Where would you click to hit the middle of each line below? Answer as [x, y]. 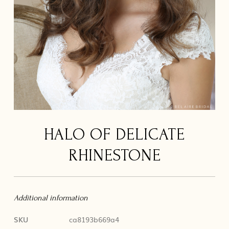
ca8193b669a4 [94, 219]
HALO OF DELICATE [114, 134]
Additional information [51, 198]
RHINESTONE [114, 155]
